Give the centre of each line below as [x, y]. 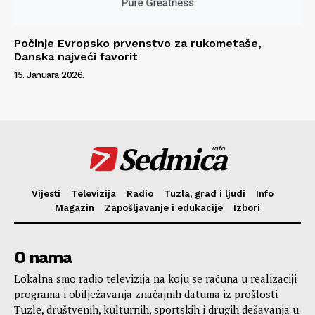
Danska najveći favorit [76, 57]
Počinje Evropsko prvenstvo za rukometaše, [138, 44]
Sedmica [172, 159]
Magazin [75, 208]
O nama [43, 258]
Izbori [247, 208]
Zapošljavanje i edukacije [164, 208]
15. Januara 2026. [49, 75]
